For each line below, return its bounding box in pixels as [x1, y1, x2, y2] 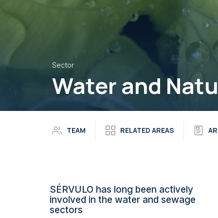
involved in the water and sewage [50, 194, 196, 205]
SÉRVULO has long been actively [50, 184, 193, 195]
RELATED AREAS [120, 125, 174, 135]
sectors [50, 204, 83, 216]
